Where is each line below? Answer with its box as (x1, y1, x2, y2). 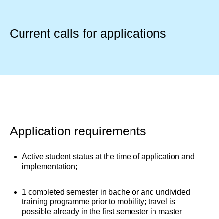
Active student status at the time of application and (22, 152, 195, 161)
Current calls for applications (10, 26, 166, 40)
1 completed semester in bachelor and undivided (22, 187, 190, 196)
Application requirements (10, 124, 146, 138)
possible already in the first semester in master (22, 207, 182, 216)
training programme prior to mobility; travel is (22, 197, 175, 206)
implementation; (22, 162, 77, 171)
